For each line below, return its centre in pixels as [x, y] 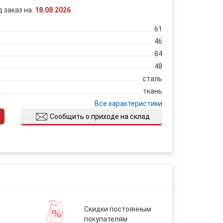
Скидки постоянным [117, 209]
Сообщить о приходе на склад [100, 116]
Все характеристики [128, 104]
